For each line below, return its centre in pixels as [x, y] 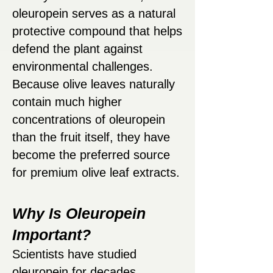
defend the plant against [77, 49]
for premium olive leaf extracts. [96, 173]
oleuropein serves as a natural [94, 14]
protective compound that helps [97, 31]
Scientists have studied [74, 254]
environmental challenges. [83, 67]
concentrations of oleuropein [89, 120]
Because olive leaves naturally [94, 84]
